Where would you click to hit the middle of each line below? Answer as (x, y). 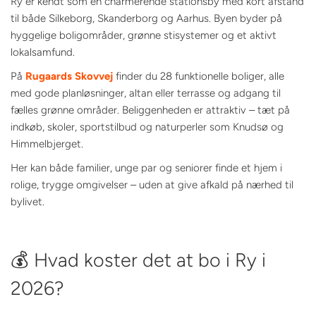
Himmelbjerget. (47, 144)
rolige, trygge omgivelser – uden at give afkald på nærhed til (152, 184)
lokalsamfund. (43, 52)
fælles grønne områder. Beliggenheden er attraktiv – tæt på (150, 110)
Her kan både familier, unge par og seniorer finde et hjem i (146, 168)
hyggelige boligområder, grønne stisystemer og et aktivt (144, 35)
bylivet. (28, 201)
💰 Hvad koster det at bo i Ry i (138, 260)
